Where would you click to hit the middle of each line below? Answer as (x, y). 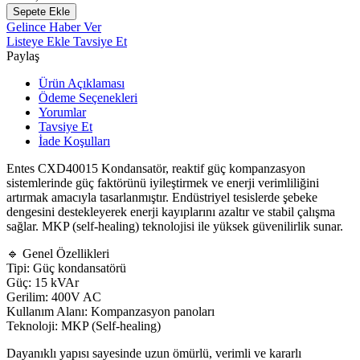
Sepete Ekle (41, 11)
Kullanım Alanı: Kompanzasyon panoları (110, 311)
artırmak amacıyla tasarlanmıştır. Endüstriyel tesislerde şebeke (162, 197)
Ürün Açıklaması (82, 83)
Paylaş (23, 55)
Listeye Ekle (40, 41)
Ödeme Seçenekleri (88, 97)
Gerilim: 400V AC (54, 297)
